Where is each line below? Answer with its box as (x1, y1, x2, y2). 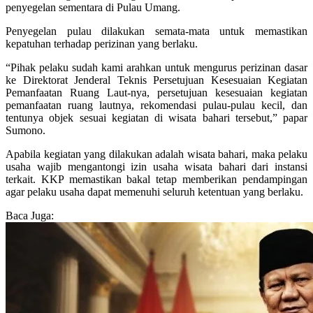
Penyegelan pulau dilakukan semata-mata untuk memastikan (6, 25, 307, 38)
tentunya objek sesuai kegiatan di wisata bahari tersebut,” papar (6, 112, 307, 124)
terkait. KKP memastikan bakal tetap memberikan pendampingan (6, 173, 307, 186)
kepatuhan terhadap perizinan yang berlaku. (6, 38, 198, 50)
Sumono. (6, 124, 45, 137)
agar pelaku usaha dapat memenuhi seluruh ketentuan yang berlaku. (6, 186, 303, 198)
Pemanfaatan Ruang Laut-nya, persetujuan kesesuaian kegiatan (6, 87, 307, 99)
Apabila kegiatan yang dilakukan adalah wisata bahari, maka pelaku (6, 148, 307, 161)
